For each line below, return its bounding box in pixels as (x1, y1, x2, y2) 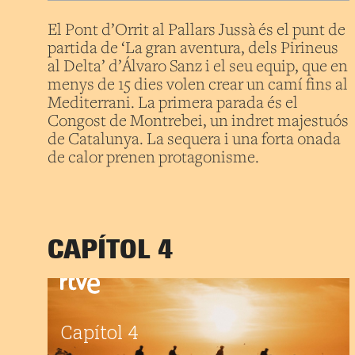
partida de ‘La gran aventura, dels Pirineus (48, 40, 338, 58)
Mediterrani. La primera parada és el (48, 94, 298, 113)
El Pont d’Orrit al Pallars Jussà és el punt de (48, 21, 345, 40)
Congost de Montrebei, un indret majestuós (48, 113, 349, 131)
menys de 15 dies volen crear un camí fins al (48, 76, 348, 94)
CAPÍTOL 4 (48, 232, 173, 265)
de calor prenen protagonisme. (48, 149, 259, 167)
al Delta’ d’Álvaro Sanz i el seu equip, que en (48, 58, 348, 76)
